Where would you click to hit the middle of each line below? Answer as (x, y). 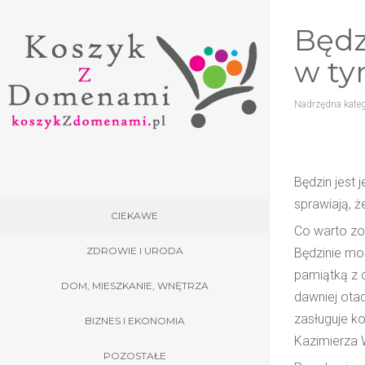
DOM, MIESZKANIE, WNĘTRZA (134, 285)
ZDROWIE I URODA (134, 250)
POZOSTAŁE (134, 355)
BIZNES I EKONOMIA (134, 320)
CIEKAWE (134, 215)
